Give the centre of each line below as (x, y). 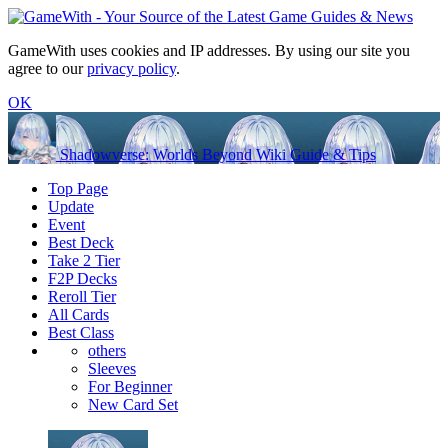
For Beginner (130, 386)
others (107, 350)
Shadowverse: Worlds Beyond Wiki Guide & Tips (218, 154)
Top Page (78, 188)
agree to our (47, 68)
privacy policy (131, 68)
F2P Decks (82, 278)
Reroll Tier (82, 296)
